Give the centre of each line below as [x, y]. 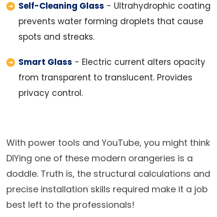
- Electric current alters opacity [139, 62]
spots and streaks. [56, 37]
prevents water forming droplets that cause [111, 22]
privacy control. [50, 93]
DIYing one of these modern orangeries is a [99, 158]
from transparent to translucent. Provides [105, 78]
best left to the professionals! [70, 205]
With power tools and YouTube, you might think [108, 143]
